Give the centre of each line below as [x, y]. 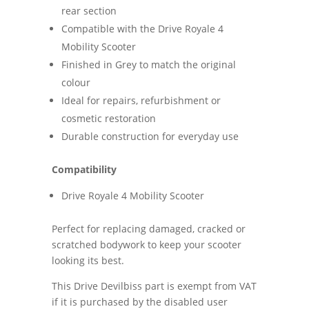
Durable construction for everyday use [150, 136]
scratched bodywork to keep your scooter [146, 244]
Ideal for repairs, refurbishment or [141, 100]
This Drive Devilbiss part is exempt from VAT [154, 286]
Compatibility [84, 169]
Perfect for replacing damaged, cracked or [148, 228]
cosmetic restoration [108, 118]
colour [76, 82]
